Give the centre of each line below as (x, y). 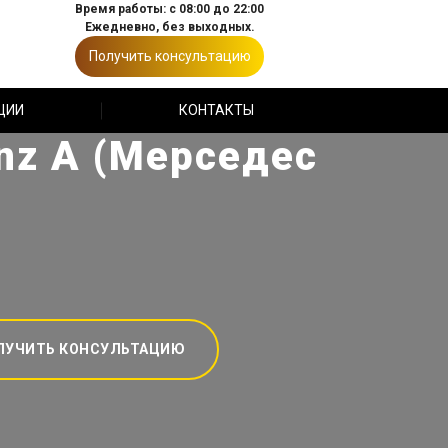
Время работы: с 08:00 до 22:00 (169, 9)
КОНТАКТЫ (216, 110)
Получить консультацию (169, 56)
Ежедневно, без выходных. (169, 27)
